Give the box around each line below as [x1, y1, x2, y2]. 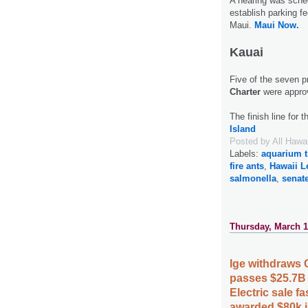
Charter [230, 87, 263, 98]
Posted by [230, 136, 272, 147]
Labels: [230, 148, 261, 159]
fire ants [230, 161, 264, 172]
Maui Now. [252, 20, 299, 31]
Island [230, 124, 256, 135]
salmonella [230, 173, 276, 184]
